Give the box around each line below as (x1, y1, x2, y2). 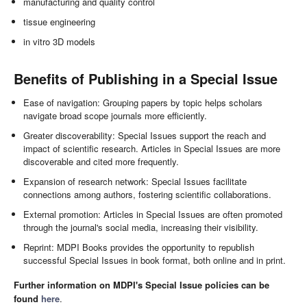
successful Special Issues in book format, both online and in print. (23, 254, 286, 267)
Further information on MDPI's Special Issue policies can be (14, 278, 269, 291)
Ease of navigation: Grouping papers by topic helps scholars (23, 96, 263, 110)
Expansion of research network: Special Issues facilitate (23, 175, 247, 188)
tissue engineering (23, 15, 96, 29)
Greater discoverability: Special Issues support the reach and (23, 129, 267, 143)
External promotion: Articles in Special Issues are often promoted (23, 208, 283, 221)
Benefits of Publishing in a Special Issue (14, 69, 278, 89)
